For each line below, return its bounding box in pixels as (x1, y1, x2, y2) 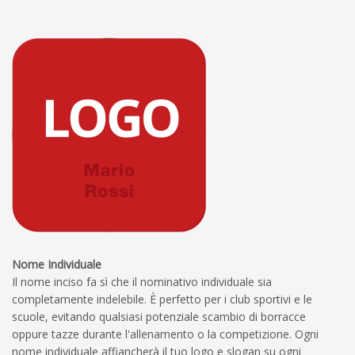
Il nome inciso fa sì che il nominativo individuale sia (12, 273, 272, 289)
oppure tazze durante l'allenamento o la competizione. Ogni (12, 326, 319, 342)
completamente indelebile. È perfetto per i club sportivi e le (12, 291, 312, 307)
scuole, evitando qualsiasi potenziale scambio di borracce (12, 308, 306, 324)
